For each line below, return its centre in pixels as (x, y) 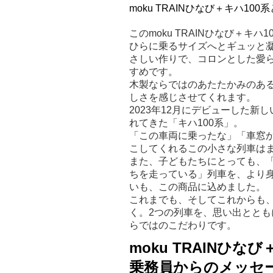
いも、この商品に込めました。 (197, 187)
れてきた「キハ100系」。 (186, 123)
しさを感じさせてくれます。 (192, 97)
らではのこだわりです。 (183, 225)
